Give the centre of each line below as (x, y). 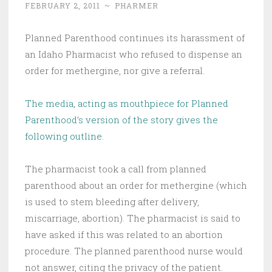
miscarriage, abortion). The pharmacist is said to (133, 218)
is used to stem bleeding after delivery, (112, 202)
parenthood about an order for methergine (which (136, 185)
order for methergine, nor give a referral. (115, 71)
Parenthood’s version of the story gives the (121, 120)
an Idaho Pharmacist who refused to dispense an (134, 54)
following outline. (64, 136)
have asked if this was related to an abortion (124, 235)
